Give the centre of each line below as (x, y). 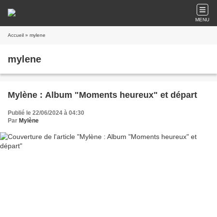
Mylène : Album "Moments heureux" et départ (102, 95)
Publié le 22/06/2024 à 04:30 (46, 113)
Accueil (16, 35)
